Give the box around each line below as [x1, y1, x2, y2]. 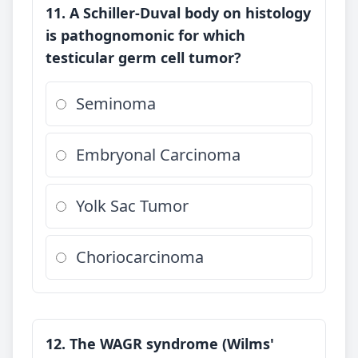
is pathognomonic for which [46, 26, 245, 45]
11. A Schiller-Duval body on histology [46, 3, 311, 22]
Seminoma [76, 93, 156, 114]
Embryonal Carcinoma [76, 144, 241, 165]
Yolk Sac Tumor [76, 195, 189, 217]
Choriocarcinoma [76, 246, 204, 268]
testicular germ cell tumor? [46, 48, 241, 67]
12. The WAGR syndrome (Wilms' [46, 334, 274, 353]
